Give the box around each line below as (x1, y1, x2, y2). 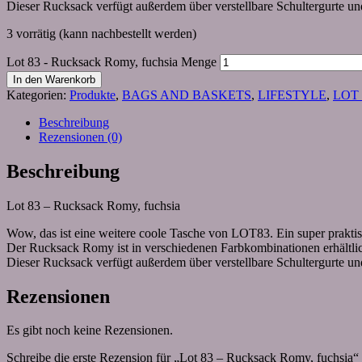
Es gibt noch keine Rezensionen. (6, 323, 173, 338)
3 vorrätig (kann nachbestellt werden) (6, 26, 196, 40)
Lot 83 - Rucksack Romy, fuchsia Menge (6, 54, 217, 69)
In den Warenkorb (13, 73, 95, 86)
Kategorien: (6, 87, 69, 102)
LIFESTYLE (258, 87, 326, 102)
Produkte (69, 87, 116, 102)
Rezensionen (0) (39, 129, 122, 144)
